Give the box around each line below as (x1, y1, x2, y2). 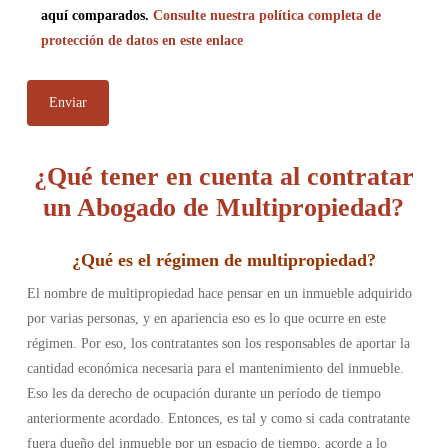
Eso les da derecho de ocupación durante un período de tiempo (26, 386, 381, 401)
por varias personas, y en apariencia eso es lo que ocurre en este (26, 311, 386, 326)
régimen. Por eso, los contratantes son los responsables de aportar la (26, 336, 410, 351)
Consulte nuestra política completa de (152, 8, 381, 23)
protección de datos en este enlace (40, 33, 243, 48)
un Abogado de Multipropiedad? (43, 193, 405, 222)
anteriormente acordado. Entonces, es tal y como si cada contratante (26, 411, 410, 426)
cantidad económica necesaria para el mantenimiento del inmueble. (26, 361, 404, 376)
